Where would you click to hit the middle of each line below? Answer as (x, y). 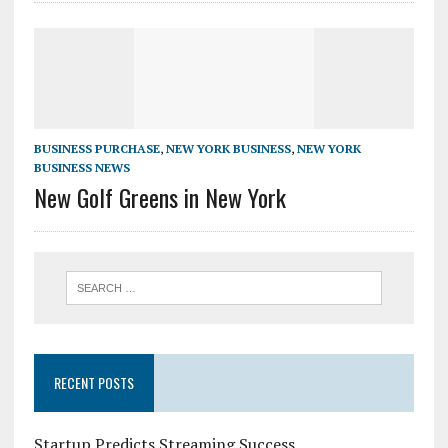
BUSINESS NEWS (81, 168)
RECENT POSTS (93, 383)
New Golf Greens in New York (159, 197)
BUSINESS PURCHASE (96, 149)
